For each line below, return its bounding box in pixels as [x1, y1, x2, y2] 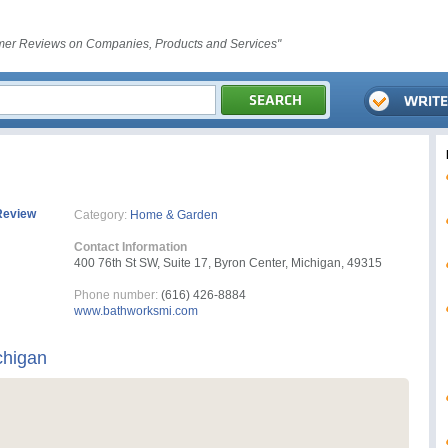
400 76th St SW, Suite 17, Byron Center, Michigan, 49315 [74, 256, 382, 270]
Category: [74, 208, 127, 222]
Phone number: [74, 288, 158, 302]
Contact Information [74, 240, 187, 254]
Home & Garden [130, 208, 218, 222]
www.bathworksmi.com [74, 304, 198, 318]
